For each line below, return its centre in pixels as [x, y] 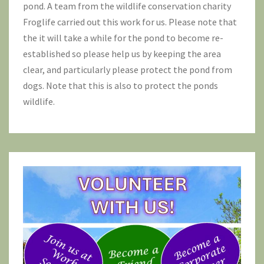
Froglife [39, 22]
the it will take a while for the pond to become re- [123, 37]
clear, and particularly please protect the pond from [128, 69]
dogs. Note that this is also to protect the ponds [121, 85]
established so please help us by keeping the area [122, 53]
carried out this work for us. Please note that [146, 22]
